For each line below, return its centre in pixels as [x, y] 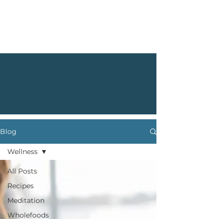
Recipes [21, 186]
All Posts [22, 171]
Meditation [26, 200]
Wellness [22, 152]
